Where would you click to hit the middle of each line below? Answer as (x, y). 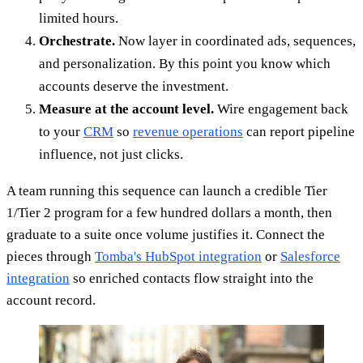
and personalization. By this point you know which (185, 63)
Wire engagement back (281, 109)
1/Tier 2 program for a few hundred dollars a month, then (169, 212)
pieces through (51, 256)
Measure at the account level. (126, 109)
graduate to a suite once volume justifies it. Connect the (166, 234)
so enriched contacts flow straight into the (192, 278)
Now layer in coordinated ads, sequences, (235, 41)
